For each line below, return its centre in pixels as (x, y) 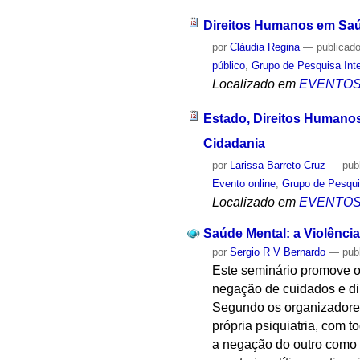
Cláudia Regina (265, 47)
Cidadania (234, 143)
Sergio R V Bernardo (278, 252)
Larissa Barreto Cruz (278, 165)
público (229, 66)
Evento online (244, 183)
